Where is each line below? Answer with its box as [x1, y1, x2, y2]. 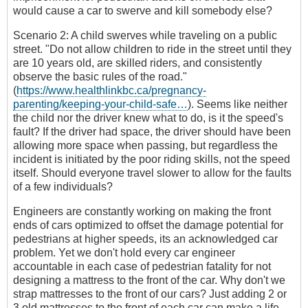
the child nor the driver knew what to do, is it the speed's [13, 112, 283, 124]
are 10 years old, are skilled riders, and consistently [13, 57, 262, 69]
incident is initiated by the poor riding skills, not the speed [13, 153, 290, 166]
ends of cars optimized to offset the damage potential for [13, 219, 283, 232]
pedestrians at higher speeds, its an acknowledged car [13, 233, 278, 245]
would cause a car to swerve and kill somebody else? [13, 5, 272, 17]
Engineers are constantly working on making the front [13, 206, 271, 218]
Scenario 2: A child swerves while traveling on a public [13, 30, 277, 42]
